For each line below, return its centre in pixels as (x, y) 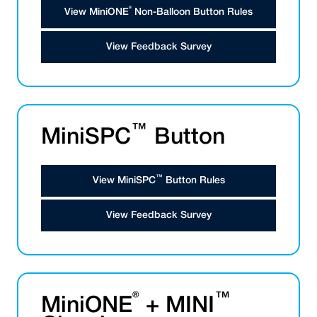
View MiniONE (97, 12)
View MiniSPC (124, 181)
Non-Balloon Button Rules (192, 12)
